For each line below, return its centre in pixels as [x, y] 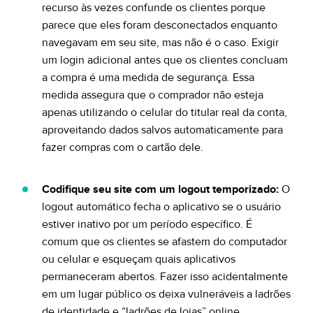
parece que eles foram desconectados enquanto [160, 25]
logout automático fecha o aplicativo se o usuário [161, 207]
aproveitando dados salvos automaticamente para [162, 130]
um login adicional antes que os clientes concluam [165, 60]
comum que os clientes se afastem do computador [165, 242]
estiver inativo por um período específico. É [147, 224]
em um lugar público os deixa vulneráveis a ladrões [166, 294]
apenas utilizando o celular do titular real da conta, [165, 112]
